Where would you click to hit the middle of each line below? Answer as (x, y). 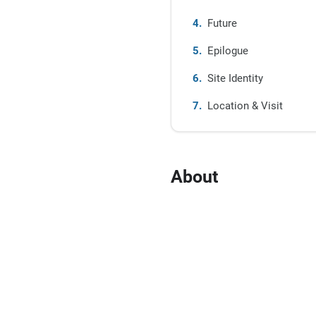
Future (222, 23)
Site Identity (235, 78)
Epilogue (228, 51)
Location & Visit (245, 106)
